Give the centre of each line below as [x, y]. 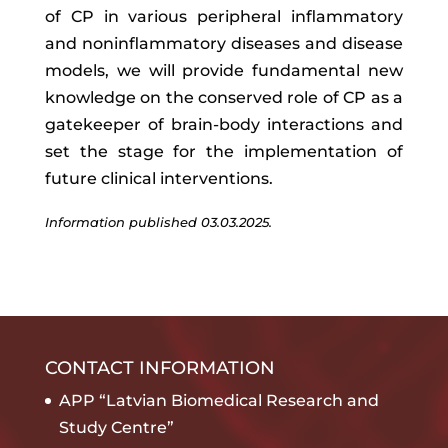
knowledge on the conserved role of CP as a [224, 97]
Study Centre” [116, 427]
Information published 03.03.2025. [158, 222]
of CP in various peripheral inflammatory [224, 16]
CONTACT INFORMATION [159, 368]
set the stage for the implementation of [224, 151]
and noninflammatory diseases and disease [224, 43]
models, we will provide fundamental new [224, 70]
